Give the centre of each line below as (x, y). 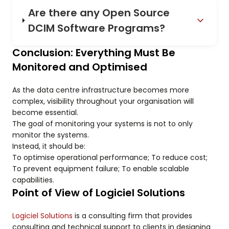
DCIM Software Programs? (97, 28)
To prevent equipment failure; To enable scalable (101, 169)
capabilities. (33, 180)
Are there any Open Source (99, 13)
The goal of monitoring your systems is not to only (102, 124)
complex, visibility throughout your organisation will (103, 101)
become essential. (45, 113)
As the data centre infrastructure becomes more (101, 90)
